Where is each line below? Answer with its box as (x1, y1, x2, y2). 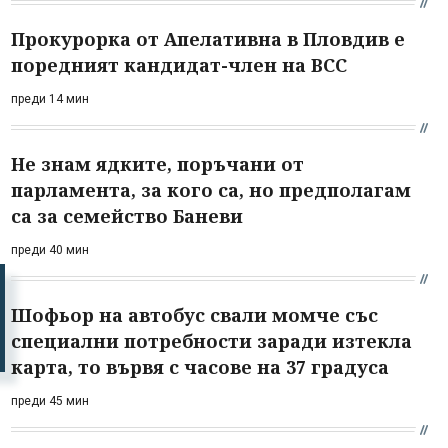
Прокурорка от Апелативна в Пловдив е (11, 26, 405, 51)
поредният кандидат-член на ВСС (11, 52, 347, 77)
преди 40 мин (11, 242, 89, 257)
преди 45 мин (11, 393, 89, 408)
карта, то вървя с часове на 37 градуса (11, 354, 389, 379)
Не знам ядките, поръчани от (11, 151, 304, 176)
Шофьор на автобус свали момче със (11, 302, 378, 327)
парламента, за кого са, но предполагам (11, 177, 411, 202)
